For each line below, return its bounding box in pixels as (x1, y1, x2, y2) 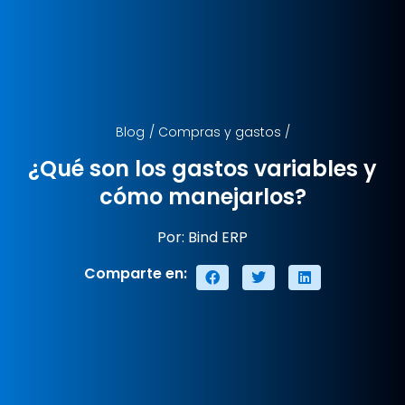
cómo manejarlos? (99, 182, 306, 212)
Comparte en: (84, 263, 187, 285)
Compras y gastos (157, 123, 281, 142)
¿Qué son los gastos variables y (28, 154, 377, 184)
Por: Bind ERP (157, 227, 248, 249)
